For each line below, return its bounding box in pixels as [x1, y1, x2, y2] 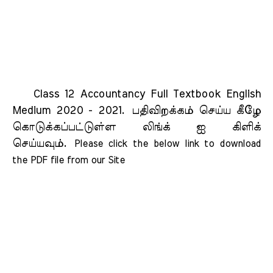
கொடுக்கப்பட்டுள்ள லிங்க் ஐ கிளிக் [12, 122, 261, 133]
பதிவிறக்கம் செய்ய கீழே [132, 105, 261, 116]
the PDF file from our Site [12, 155, 137, 165]
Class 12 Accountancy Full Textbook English [12, 89, 261, 100]
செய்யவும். [12, 138, 74, 149]
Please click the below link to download [74, 139, 261, 149]
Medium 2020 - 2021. [12, 105, 132, 116]
